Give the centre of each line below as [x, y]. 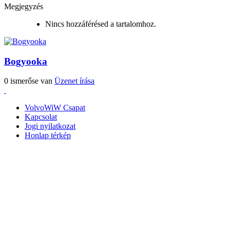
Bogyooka [26, 61]
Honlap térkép [48, 136]
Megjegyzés [24, 6]
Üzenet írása [74, 81]
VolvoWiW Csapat [55, 108]
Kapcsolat [41, 117]
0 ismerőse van [29, 81]
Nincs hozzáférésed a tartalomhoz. [101, 24]
